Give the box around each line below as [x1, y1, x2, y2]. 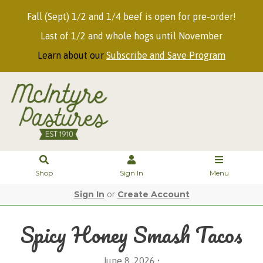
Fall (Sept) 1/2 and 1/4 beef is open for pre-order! [27, 11, 236, 22]
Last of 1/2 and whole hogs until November [41, 31, 222, 41]
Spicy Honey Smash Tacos [21, 217, 242, 252]
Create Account [117, 189, 190, 200]
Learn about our [38, 50, 106, 60]
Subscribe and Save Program [106, 50, 225, 60]
